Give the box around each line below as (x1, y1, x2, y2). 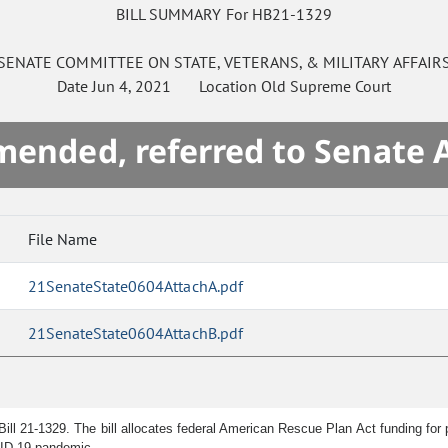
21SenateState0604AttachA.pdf (28, 276, 243, 297)
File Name (28, 229, 97, 250)
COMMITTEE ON (56, 52, 170, 73)
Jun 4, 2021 (91, 76, 171, 97)
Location (170, 76, 261, 97)
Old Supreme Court (260, 76, 392, 97)
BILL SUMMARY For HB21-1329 (116, 4, 332, 25)
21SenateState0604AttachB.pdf (28, 323, 243, 344)
